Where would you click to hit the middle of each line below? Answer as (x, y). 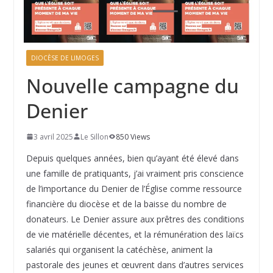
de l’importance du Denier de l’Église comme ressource (134, 188)
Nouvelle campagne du (132, 85)
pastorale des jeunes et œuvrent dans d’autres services (135, 264)
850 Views (133, 136)
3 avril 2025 (53, 136)
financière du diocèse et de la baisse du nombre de (126, 204)
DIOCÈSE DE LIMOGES (65, 58)
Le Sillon (94, 136)
